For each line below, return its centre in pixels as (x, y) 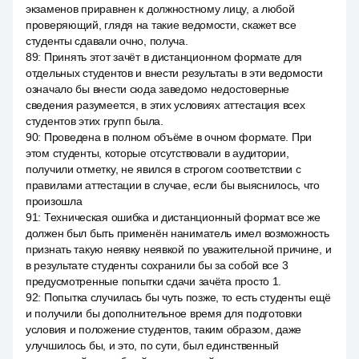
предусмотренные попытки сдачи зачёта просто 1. (154, 281)
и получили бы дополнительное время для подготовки (164, 313)
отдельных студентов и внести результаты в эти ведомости (174, 73)
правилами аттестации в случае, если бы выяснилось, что (173, 185)
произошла (54, 201)
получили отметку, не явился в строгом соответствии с (163, 169)
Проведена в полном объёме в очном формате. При (178, 137)
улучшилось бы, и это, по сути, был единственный (152, 345)
